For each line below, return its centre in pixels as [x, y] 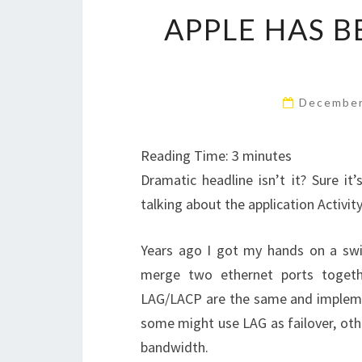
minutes [267, 156]
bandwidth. [175, 347]
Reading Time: [186, 156]
